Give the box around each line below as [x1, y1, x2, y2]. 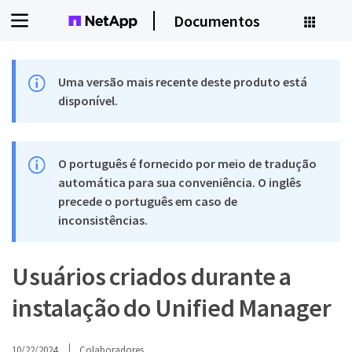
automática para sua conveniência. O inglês [58, 174, 302, 190]
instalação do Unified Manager [12, 292, 332, 324]
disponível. [58, 93, 119, 108]
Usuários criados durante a [12, 261, 292, 292]
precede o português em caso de [58, 193, 238, 209]
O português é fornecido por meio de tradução [58, 156, 317, 171]
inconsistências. [58, 212, 148, 228]
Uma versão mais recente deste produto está [58, 74, 308, 90]
